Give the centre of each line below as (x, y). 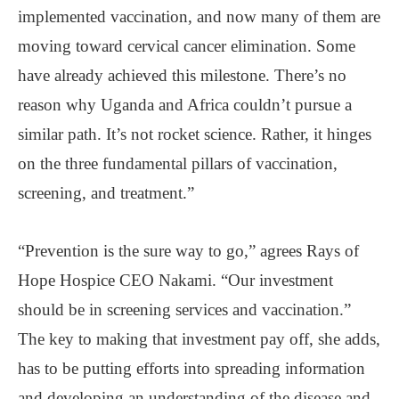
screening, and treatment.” (106, 192)
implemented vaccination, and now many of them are (199, 16)
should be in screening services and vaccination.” (184, 309)
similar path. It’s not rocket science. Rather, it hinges (195, 134)
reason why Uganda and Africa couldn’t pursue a (185, 104)
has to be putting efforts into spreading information (191, 368)
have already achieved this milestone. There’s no (182, 75)
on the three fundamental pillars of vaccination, (178, 163)
